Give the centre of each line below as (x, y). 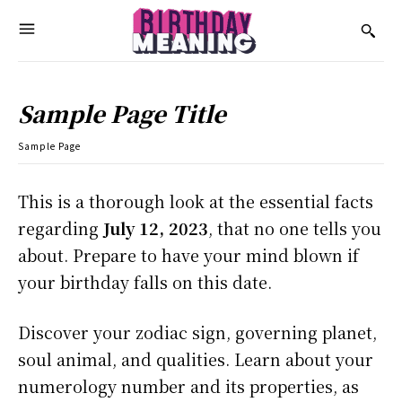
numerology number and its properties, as (188, 386)
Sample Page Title (122, 114)
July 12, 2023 (156, 228)
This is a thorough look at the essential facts (196, 201)
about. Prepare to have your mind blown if (188, 255)
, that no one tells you (295, 228)
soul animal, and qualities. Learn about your (196, 359)
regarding (61, 228)
